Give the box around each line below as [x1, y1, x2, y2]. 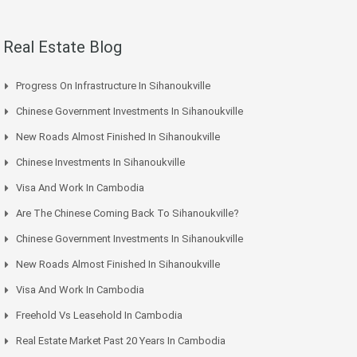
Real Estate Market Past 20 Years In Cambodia [16, 334, 226, 347]
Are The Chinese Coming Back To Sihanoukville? [16, 206, 239, 219]
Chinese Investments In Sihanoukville [16, 155, 185, 168]
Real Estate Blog [3, 37, 122, 57]
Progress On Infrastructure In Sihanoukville [16, 79, 210, 92]
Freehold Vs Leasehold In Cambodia [16, 308, 182, 321]
